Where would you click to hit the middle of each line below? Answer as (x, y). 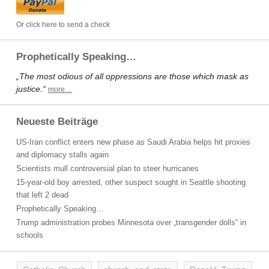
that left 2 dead (42, 195)
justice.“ (31, 89)
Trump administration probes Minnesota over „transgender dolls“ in (131, 222)
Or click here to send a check (63, 25)
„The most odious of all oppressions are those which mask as (132, 76)
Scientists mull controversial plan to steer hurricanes (107, 168)
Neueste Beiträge (57, 122)
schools (30, 235)
